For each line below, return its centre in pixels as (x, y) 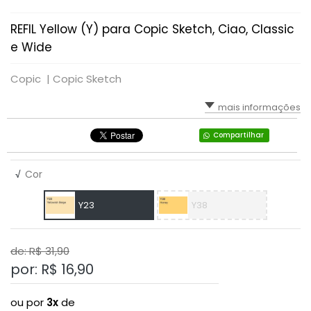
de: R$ (28, 251)
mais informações (259, 107)
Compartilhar (238, 135)
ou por (28, 302)
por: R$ (36, 269)
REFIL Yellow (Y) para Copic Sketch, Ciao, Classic (152, 29)
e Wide (31, 47)
